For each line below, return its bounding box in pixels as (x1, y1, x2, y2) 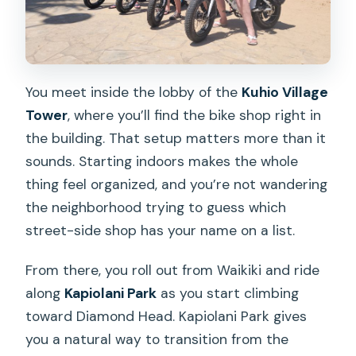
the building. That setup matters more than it (25, 129, 327, 147)
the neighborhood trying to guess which (25, 198, 287, 216)
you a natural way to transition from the (25, 330, 289, 348)
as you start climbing (157, 284, 300, 302)
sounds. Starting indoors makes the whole (25, 152, 299, 170)
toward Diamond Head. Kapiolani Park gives (25, 307, 308, 325)
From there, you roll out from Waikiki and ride (25, 261, 320, 279)
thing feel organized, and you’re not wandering (25, 175, 328, 193)
